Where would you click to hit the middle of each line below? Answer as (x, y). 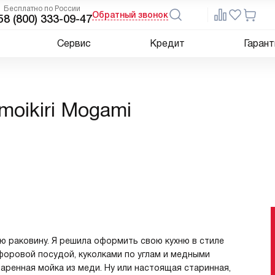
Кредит (167, 43)
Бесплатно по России (42, 9)
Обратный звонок (130, 15)
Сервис (74, 43)
